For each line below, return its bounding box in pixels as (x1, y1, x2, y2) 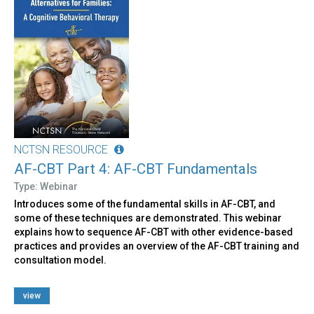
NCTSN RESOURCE (14, 142, 108, 156)
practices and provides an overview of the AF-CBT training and (14, 240, 299, 252)
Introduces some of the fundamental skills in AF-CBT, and (14, 198, 275, 210)
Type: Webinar (14, 180, 78, 192)
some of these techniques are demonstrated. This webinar (14, 212, 282, 224)
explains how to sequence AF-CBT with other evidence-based (14, 226, 293, 238)
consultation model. (14, 254, 107, 266)
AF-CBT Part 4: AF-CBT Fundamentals (14, 160, 257, 177)
